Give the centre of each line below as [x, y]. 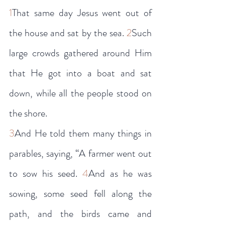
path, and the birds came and [80, 214]
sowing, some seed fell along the [80, 194]
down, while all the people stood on [80, 93]
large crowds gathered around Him [80, 53]
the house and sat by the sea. [68, 33]
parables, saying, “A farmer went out [80, 153]
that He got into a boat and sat [80, 73]
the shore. [28, 113]
